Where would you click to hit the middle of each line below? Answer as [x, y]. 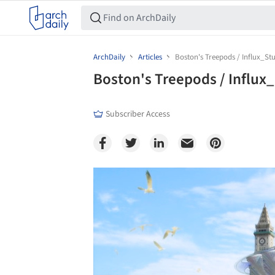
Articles [150, 57]
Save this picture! [80, 180]
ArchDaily [109, 57]
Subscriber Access [138, 114]
